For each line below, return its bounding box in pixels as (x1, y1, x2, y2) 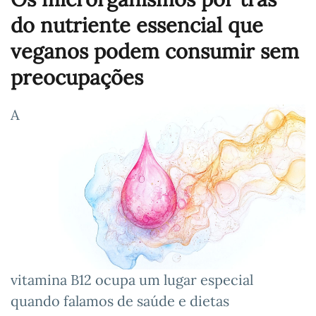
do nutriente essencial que (11, 12, 263, 38)
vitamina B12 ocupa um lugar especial (11, 270, 253, 288)
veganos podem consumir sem (11, 38, 299, 64)
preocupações (11, 64, 143, 90)
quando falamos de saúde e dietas (11, 291, 229, 310)
